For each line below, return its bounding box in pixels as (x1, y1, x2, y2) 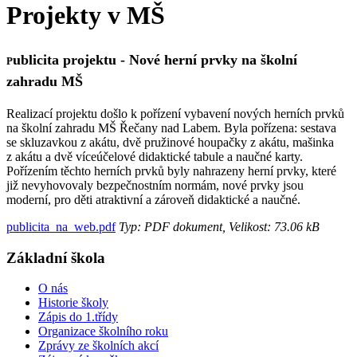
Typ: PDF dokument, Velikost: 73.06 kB (116, 219, 320, 233)
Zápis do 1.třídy (38, 310, 118, 324)
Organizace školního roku (38, 324, 168, 339)
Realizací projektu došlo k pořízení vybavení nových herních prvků (6, 106, 344, 120)
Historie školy (38, 296, 108, 310)
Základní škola (6, 249, 105, 266)
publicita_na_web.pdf (6, 219, 116, 233)
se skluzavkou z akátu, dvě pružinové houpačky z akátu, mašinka (6, 135, 334, 149)
